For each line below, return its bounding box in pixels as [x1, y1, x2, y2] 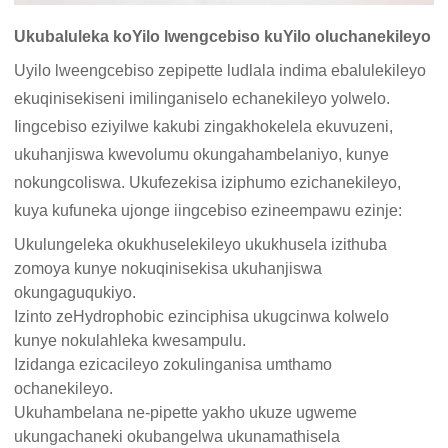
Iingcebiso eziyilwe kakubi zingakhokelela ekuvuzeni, [14, 118, 394, 136]
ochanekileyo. [14, 380, 114, 398]
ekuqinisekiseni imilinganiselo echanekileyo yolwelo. [14, 90, 391, 108]
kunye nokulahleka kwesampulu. [14, 332, 247, 350]
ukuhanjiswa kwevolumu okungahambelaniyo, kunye [14, 146, 390, 164]
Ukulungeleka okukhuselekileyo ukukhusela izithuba [14, 236, 388, 254]
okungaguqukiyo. [14, 284, 137, 302]
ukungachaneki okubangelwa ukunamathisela [14, 428, 341, 446]
